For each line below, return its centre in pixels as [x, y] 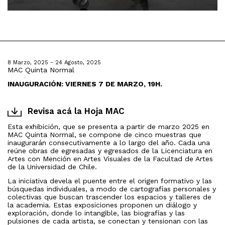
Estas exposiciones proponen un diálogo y [125, 205]
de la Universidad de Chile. [52, 167]
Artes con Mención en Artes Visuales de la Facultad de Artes [110, 159]
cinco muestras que [168, 135]
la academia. [30, 205]
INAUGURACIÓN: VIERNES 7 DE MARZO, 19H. [85, 84]
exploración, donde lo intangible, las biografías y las [96, 213]
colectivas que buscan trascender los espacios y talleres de [109, 197]
